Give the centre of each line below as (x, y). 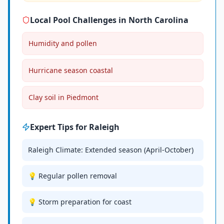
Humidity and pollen (63, 43)
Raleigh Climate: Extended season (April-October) (111, 150)
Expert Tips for (59, 127)
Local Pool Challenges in (79, 20)
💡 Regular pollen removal (72, 176)
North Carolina (158, 20)
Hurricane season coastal (71, 70)
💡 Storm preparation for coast (80, 202)
